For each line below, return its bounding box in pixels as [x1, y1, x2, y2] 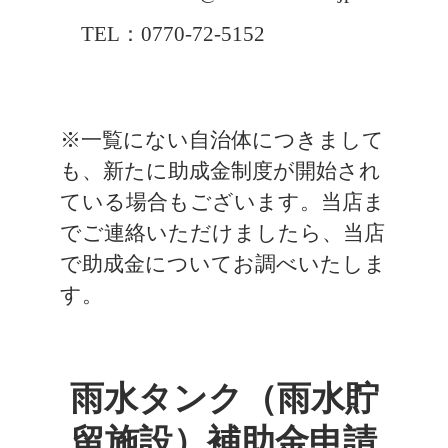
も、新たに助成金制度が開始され [59, 159, 381, 184]
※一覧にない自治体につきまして [59, 128, 384, 153]
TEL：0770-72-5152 [59, 22, 265, 47]
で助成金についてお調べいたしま [59, 252, 386, 277]
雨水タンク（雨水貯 [69, 379, 379, 417]
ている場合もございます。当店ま [59, 190, 385, 215]
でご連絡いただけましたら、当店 [59, 221, 385, 246]
